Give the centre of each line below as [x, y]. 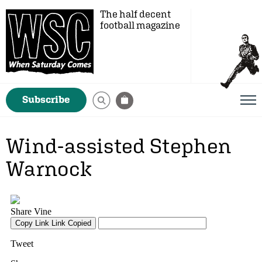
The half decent [135, 14]
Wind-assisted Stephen [119, 146]
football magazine [140, 25]
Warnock [49, 168]
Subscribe [46, 99]
